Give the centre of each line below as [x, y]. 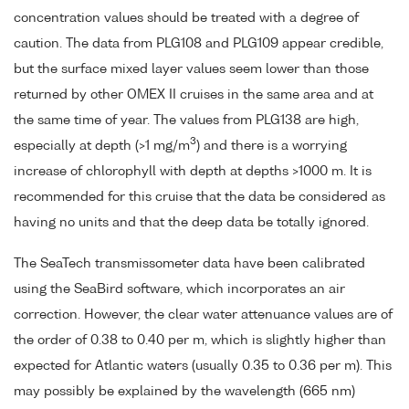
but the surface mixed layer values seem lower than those [191, 69]
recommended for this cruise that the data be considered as [199, 197]
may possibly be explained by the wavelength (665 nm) [184, 391]
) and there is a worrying [272, 146]
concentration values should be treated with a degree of [186, 18]
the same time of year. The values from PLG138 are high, [186, 120]
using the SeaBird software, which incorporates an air [179, 289]
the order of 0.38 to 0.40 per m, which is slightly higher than [200, 340]
